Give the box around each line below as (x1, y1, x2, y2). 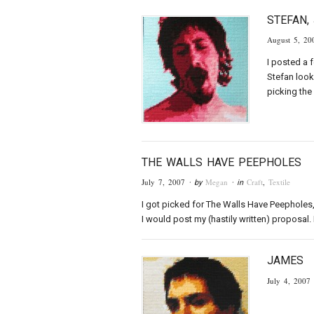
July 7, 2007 (142, 177, 185, 188)
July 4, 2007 (267, 275, 310, 286)
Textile (268, 177, 290, 188)
